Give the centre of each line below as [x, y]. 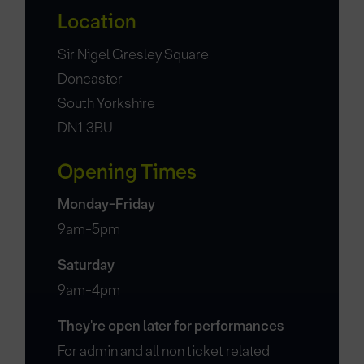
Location [97, 22]
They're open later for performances [171, 326]
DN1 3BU [86, 128]
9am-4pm [89, 290]
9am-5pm [89, 229]
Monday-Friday [107, 204]
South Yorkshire [107, 103]
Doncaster [91, 79]
